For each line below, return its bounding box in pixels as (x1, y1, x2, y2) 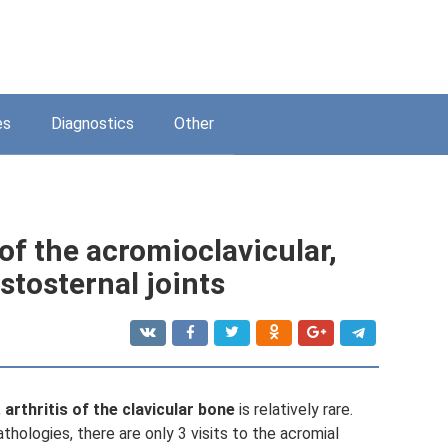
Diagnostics (51, 114, 134, 133)
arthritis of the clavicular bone (5, 400, 235, 419)
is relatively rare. (235, 400, 353, 419)
